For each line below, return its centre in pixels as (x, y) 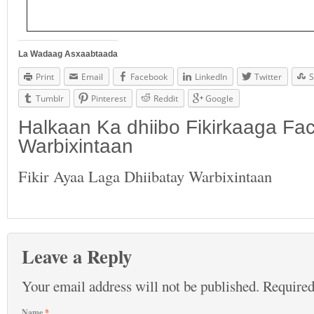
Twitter (268, 77)
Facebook (149, 77)
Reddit (166, 98)
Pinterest (109, 98)
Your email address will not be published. (141, 286)
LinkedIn (211, 77)
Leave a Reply (77, 256)
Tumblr (50, 98)
